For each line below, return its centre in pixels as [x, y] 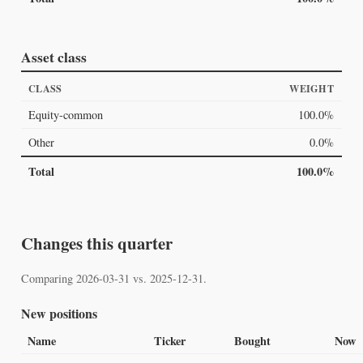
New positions [59, 313]
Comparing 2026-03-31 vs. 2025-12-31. [113, 278]
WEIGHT [312, 89]
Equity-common [66, 115]
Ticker [169, 341]
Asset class [53, 56]
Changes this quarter [96, 243]
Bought [252, 341]
